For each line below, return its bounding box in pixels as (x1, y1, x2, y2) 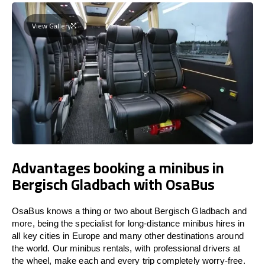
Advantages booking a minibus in (12, 153, 224, 182)
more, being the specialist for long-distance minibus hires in (12, 218, 245, 228)
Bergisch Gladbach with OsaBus (12, 170, 215, 198)
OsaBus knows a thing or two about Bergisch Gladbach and (12, 205, 247, 216)
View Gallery (32, 18, 71, 33)
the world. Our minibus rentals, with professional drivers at (12, 243, 240, 253)
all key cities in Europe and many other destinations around (12, 230, 244, 241)
